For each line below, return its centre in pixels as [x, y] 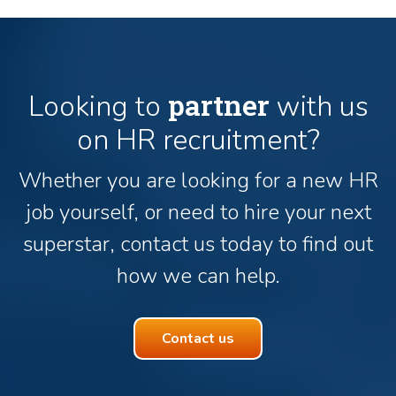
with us [319, 106]
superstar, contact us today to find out [198, 244]
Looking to [98, 106]
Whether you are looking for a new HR [198, 180]
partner [218, 104]
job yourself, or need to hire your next [198, 212]
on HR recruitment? [198, 140]
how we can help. [198, 275]
